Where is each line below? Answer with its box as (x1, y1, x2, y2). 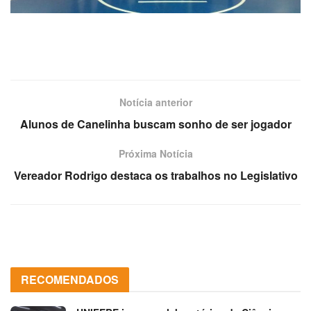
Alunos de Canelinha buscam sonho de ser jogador (19, 116, 292, 133)
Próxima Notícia (118, 146, 193, 161)
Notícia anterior (119, 95, 192, 110)
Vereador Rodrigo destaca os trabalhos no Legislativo (13, 167, 298, 184)
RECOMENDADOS (21, 271, 119, 288)
